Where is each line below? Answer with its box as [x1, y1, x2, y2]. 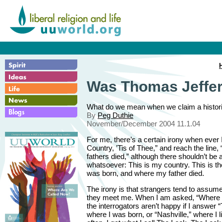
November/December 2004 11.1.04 [87, 119, 200, 128]
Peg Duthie [98, 111, 133, 119]
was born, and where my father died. [87, 168, 204, 177]
